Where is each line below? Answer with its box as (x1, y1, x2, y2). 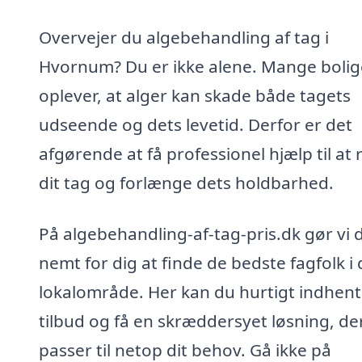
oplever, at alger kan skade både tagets (39, 83, 351, 107)
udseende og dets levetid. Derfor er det (39, 112, 352, 136)
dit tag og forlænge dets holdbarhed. (39, 170, 334, 194)
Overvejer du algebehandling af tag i (39, 25, 329, 48)
